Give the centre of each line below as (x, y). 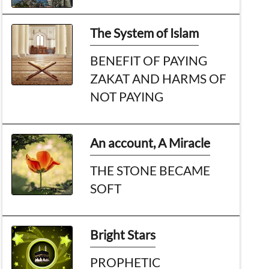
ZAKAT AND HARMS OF (159, 78)
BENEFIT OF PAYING (149, 60)
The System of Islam (145, 32)
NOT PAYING (127, 96)
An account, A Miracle (150, 142)
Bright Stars (123, 234)
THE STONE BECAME (150, 170)
